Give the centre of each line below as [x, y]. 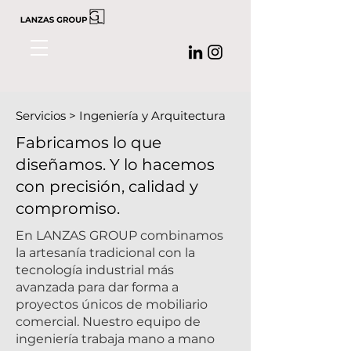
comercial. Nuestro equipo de [108, 322]
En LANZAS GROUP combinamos [119, 235]
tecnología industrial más [95, 270]
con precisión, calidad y [107, 186]
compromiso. [68, 208]
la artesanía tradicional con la [105, 253]
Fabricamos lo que [89, 143]
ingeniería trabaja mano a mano [115, 339]
